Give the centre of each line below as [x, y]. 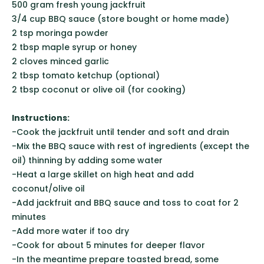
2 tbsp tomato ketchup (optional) [86, 75]
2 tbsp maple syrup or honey [74, 47]
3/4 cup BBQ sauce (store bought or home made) [122, 19]
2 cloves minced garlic [60, 61]
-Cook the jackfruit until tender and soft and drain [121, 132]
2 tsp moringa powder [60, 33]
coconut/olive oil [48, 188]
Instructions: [41, 118]
